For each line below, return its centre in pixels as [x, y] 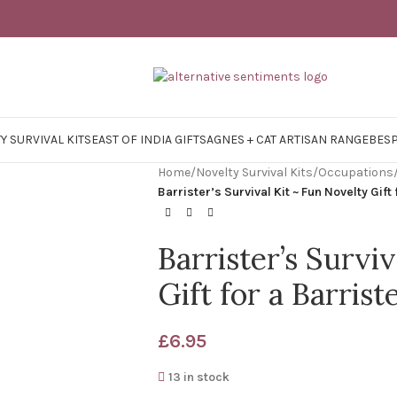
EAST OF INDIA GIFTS [149, 140]
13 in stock [199, 377]
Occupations [355, 172]
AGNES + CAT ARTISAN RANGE [288, 140]
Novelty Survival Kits [254, 172]
